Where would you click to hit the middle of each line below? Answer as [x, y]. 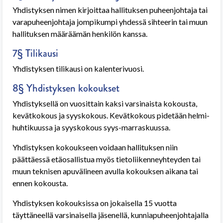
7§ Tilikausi [35, 53]
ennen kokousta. [40, 183]
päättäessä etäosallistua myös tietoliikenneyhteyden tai [107, 159]
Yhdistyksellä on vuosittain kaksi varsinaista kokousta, [105, 103]
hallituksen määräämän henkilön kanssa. [80, 34]
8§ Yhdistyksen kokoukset [66, 88]
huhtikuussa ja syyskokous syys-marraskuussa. [91, 127]
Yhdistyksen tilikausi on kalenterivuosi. [78, 68]
